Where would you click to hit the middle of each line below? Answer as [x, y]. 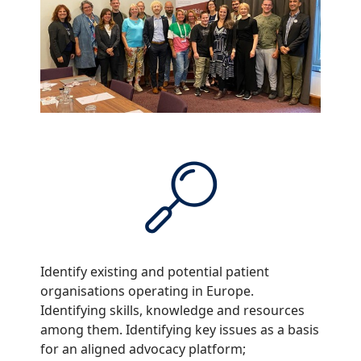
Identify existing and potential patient [155, 272]
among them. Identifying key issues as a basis [180, 330]
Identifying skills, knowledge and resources [172, 311]
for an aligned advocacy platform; [146, 349]
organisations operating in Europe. [147, 291]
